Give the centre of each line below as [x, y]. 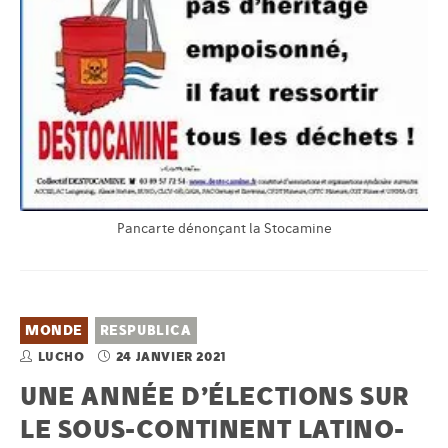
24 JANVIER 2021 [171, 357]
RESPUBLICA [145, 331]
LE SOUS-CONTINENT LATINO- [213, 429]
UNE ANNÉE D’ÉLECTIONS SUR [215, 396]
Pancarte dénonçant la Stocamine [224, 229]
